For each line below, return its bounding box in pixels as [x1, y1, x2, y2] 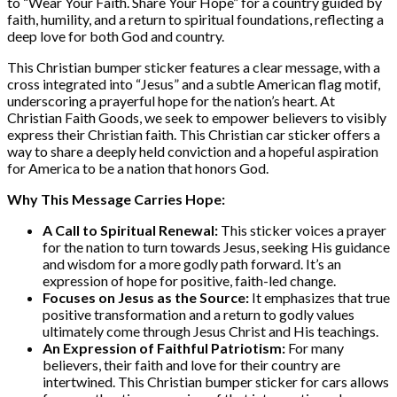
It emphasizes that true [249, 288, 390, 306]
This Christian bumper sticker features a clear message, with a [7, 58, 380, 75]
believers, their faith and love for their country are [43, 355, 340, 373]
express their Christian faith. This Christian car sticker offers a [7, 125, 380, 143]
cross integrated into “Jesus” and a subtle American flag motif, [7, 74, 380, 92]
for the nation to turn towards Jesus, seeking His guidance [43, 237, 390, 255]
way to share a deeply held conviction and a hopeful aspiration [7, 142, 378, 160]
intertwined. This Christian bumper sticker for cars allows [43, 372, 389, 390]
